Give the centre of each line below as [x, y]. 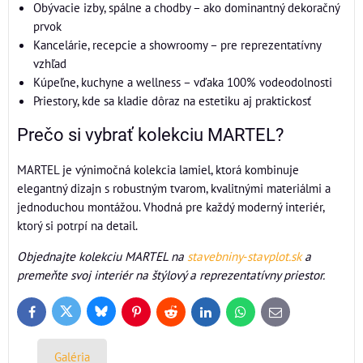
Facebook [52, 315]
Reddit [184, 315]
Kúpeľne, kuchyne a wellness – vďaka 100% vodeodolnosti [183, 81]
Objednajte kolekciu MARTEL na [102, 256]
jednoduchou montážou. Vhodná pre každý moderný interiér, [171, 206]
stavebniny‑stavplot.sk [244, 256]
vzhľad [50, 63]
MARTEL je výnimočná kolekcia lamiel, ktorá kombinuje [158, 169]
